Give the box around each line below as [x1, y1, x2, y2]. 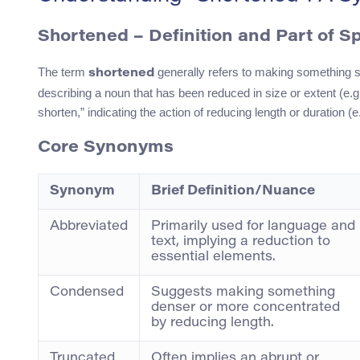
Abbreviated [50, 220, 128, 234]
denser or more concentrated [151, 301, 340, 315]
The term [38, 65, 88, 80]
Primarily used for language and [151, 220, 355, 234]
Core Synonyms [38, 140, 174, 157]
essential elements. [151, 251, 276, 264]
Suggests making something [151, 286, 335, 300]
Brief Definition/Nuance [151, 185, 315, 198]
